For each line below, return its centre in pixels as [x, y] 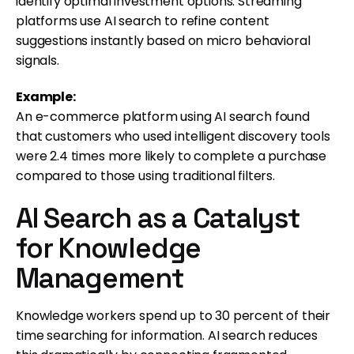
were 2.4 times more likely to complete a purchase [171, 156]
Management [100, 279]
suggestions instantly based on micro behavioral [163, 40]
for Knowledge [109, 249]
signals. [38, 60]
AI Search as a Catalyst [158, 218]
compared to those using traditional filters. [145, 176]
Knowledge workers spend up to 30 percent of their [173, 316]
